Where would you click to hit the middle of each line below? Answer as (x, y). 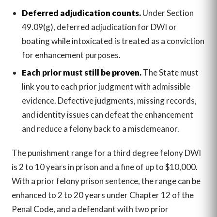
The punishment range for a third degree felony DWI (106, 153)
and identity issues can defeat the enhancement (107, 115)
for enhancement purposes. (71, 55)
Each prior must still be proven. (81, 73)
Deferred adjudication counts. (81, 13)
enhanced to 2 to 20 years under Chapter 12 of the (103, 195)
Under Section (167, 13)
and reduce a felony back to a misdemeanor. (100, 129)
